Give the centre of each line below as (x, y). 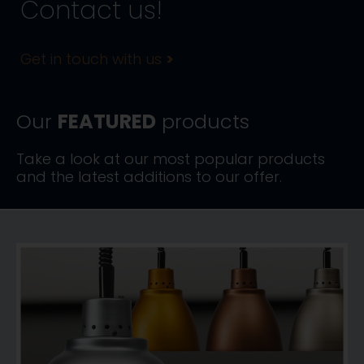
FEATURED (107, 121)
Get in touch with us (93, 59)
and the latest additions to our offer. (149, 177)
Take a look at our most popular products (171, 159)
